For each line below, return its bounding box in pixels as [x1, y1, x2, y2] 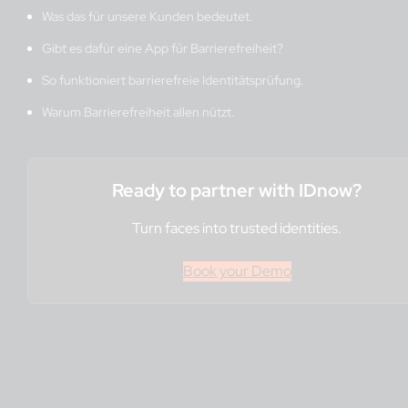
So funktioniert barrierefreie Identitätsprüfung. [42, 72, 304, 89]
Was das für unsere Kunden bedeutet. [42, 8, 253, 25]
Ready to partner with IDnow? [112, 178, 362, 203]
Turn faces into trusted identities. [132, 219, 342, 239]
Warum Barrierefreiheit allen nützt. [42, 104, 235, 121]
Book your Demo [182, 261, 291, 281]
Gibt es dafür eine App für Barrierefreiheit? [42, 40, 283, 57]
